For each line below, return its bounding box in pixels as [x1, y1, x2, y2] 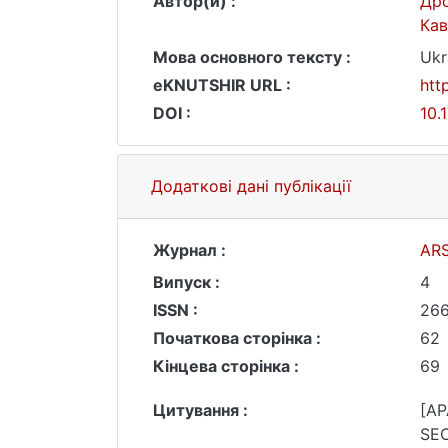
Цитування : [153, 400, 248, 420]
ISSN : [153, 300, 198, 320]
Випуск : [153, 272, 220, 292]
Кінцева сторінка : [153, 356, 299, 376]
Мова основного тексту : [153, 47, 351, 67]
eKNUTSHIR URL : [153, 75, 291, 95]
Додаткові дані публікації [151, 176, 351, 196]
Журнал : [153, 240, 226, 260]
